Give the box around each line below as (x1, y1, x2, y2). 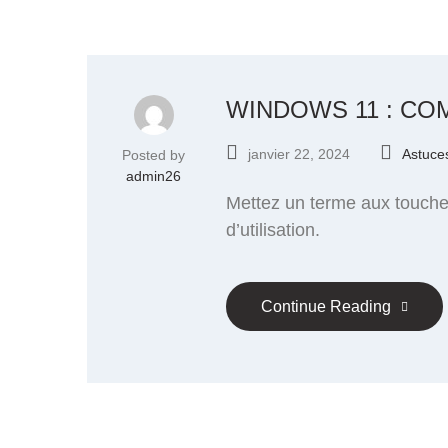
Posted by (122, 147, 185, 163)
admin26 (126, 168, 181, 184)
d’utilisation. (226, 220, 320, 240)
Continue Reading (261, 297, 391, 315)
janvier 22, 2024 (248, 146, 350, 162)
